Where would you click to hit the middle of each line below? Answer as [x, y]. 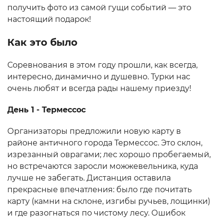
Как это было [42, 43]
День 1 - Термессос [46, 110]
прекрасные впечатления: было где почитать [100, 190]
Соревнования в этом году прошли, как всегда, [102, 65]
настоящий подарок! [49, 19]
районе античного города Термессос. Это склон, [105, 143]
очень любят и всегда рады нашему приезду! [99, 89]
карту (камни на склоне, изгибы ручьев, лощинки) [109, 201]
